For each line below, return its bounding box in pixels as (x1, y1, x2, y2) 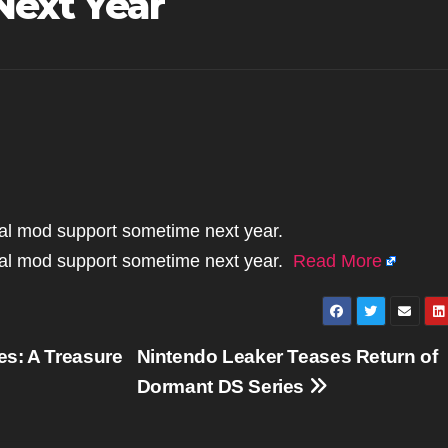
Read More (293, 251, 382, 271)
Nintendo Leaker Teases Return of (136, 346, 438, 367)
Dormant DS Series (136, 376, 309, 397)
